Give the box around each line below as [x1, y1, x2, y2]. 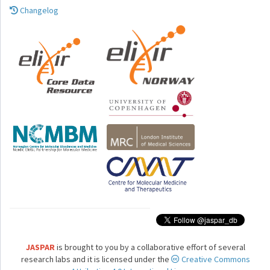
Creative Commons [179, 253, 250, 265]
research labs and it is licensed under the [20, 253, 171, 265]
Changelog [18, 5, 58, 16]
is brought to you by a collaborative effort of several [54, 241, 245, 253]
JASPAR [25, 241, 55, 253]
